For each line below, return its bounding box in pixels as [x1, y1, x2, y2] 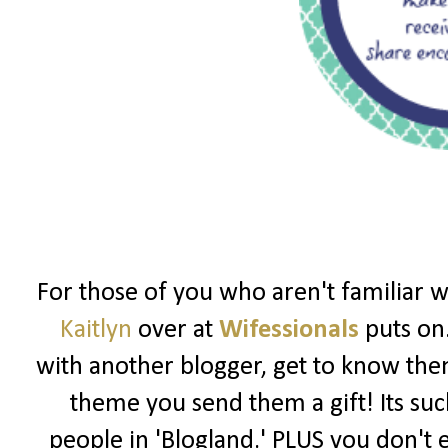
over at [132, 317, 219, 345]
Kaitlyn [60, 317, 132, 345]
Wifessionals [219, 317, 359, 345]
